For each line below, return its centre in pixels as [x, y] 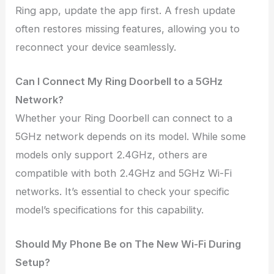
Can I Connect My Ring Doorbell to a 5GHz [119, 82]
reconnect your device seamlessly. [96, 47]
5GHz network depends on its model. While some [131, 137]
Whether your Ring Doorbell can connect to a [124, 118]
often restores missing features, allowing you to [128, 28]
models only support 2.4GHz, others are [112, 155]
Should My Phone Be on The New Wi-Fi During [128, 244]
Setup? [33, 263]
